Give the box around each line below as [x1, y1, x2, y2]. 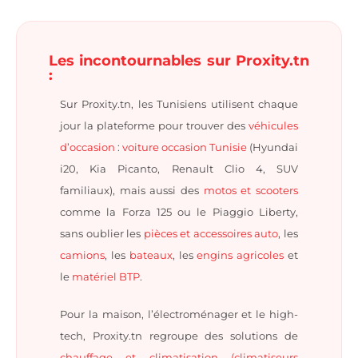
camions [60, 249, 105, 262]
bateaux [129, 249, 173, 262]
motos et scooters [203, 184, 299, 197]
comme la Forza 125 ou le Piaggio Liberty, [60, 205, 298, 219]
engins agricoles [197, 249, 288, 262]
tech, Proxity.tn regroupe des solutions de [60, 329, 298, 343]
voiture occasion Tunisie [122, 141, 249, 154]
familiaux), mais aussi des [60, 184, 204, 197]
